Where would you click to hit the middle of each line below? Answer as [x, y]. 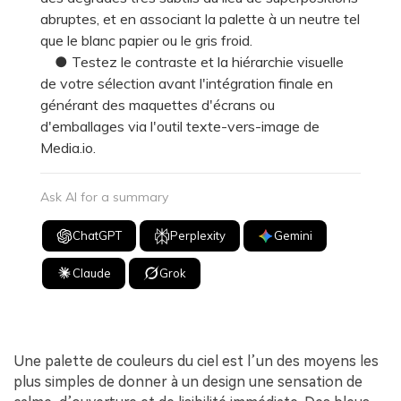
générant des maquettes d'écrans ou [158, 105]
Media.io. [68, 148]
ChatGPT [98, 236]
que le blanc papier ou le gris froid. [146, 41]
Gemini [294, 236]
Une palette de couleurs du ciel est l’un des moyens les [196, 361]
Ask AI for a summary [104, 197]
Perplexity [198, 236]
